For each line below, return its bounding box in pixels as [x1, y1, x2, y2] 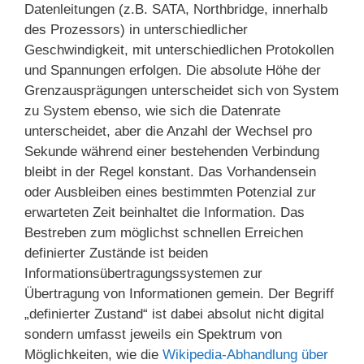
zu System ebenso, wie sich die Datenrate [24, 102, 280, 119]
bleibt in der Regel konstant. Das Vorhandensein [24, 163, 316, 180]
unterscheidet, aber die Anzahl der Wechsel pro [24, 123, 312, 139]
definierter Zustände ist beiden [24, 245, 208, 261]
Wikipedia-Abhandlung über [162, 346, 328, 362]
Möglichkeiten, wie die [24, 346, 162, 362]
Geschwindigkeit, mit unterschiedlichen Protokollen [24, 41, 334, 58]
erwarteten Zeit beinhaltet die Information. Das [24, 204, 305, 220]
